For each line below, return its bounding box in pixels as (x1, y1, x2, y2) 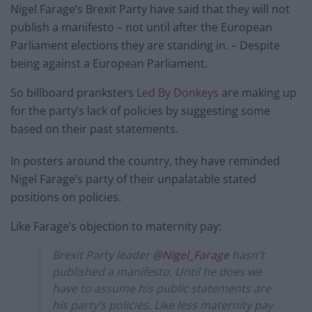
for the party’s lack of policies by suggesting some (10, 103, 270, 119)
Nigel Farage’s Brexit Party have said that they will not (10, 1, 290, 17)
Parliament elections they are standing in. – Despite (10, 38, 280, 54)
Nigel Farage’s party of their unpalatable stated (10, 171, 256, 187)
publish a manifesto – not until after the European (10, 19, 272, 36)
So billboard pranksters (10, 85, 136, 101)
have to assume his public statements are (52, 281, 271, 297)
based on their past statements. (10, 121, 178, 137)
